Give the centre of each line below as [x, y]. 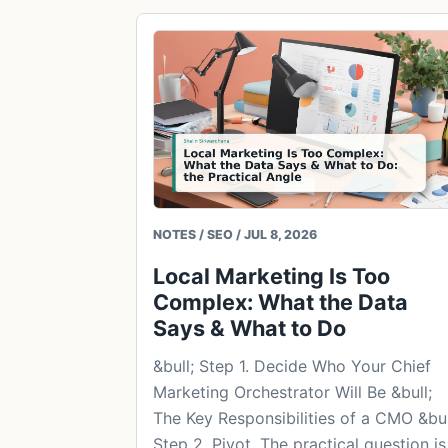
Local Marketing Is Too [271, 276]
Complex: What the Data [280, 302]
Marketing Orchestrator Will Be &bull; [292, 392]
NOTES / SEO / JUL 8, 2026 [235, 235]
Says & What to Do [249, 328]
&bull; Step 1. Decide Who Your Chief [292, 366]
